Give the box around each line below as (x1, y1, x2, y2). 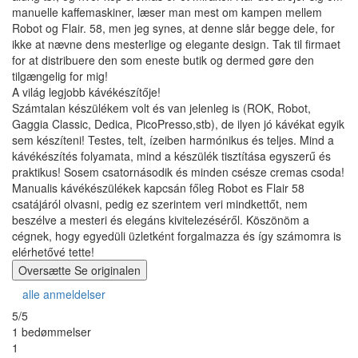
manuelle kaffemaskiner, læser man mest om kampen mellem (12, 3, 322, 20)
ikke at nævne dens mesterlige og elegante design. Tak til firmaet (12, 35, 340, 52)
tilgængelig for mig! (12, 67, 108, 84)
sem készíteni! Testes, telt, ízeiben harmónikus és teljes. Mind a (12, 131, 334, 148)
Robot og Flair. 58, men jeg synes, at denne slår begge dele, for (12, 19, 335, 36)
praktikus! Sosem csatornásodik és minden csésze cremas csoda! (12, 163, 344, 180)
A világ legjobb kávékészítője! (12, 83, 161, 100)
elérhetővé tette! (12, 243, 94, 260)
